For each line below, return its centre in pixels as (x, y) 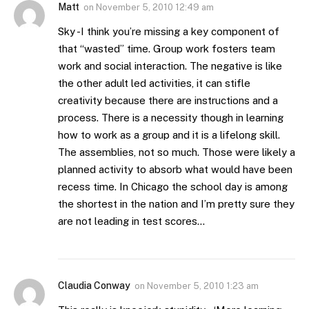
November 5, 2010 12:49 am (155, 7)
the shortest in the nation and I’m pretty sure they (176, 203)
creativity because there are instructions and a (168, 100)
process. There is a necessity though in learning (171, 117)
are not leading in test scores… (131, 221)
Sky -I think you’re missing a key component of (169, 31)
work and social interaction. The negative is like (170, 66)
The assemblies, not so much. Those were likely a (177, 152)
